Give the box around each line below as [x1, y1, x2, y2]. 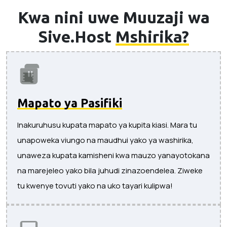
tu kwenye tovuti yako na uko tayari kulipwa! [17, 180, 173, 191]
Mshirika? [116, 27, 189, 46]
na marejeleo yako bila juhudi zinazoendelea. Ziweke [17, 165, 203, 176]
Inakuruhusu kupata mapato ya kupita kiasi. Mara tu [17, 119, 197, 130]
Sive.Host [38, 27, 116, 46]
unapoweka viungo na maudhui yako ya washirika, [17, 134, 194, 145]
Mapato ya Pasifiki [17, 96, 122, 109]
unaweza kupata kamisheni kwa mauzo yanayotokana [17, 149, 210, 161]
